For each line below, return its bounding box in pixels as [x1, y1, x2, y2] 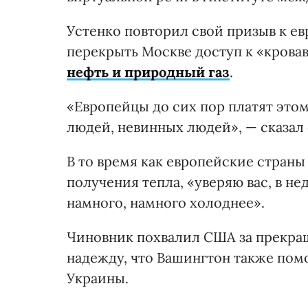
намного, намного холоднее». [67, 194, 265, 212]
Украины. [67, 269, 129, 287]
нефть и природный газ [67, 63, 230, 81]
